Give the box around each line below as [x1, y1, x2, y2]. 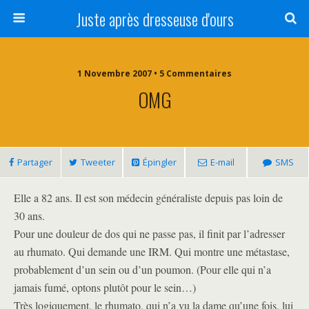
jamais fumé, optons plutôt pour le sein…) [14, 280, 196, 295]
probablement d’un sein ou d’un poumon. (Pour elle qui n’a [14, 262, 271, 277]
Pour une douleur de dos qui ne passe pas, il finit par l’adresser [14, 226, 285, 241]
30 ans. [14, 208, 45, 223]
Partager [17, 156, 52, 168]
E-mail [210, 156, 235, 168]
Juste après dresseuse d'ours [75, 6, 234, 31]
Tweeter [80, 156, 115, 168]
